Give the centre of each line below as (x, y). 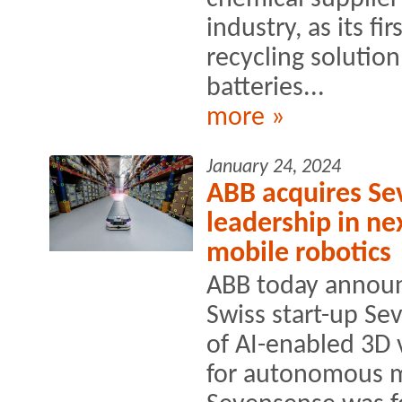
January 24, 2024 (274, 167)
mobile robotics (299, 253)
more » (245, 118)
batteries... (266, 88)
